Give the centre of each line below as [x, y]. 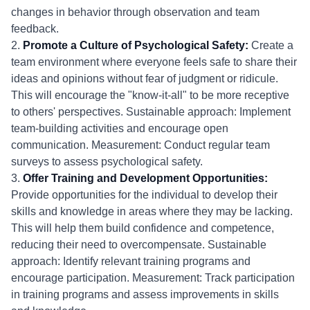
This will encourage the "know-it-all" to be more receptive [150, 95]
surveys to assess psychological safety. [107, 162]
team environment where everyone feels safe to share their [154, 62]
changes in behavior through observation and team [135, 12]
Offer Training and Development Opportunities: [145, 178]
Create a [271, 45]
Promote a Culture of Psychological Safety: [136, 45]
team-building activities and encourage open [120, 128]
